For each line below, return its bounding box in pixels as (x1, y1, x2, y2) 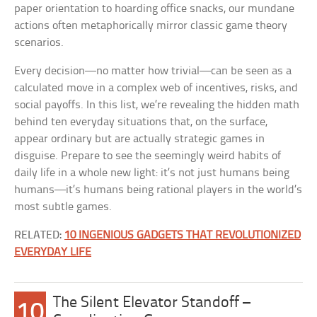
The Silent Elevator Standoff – (53, 295, 251, 311)
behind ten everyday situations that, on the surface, (14, 116, 268, 128)
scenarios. (14, 37, 64, 49)
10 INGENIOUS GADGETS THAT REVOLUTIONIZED (64, 229, 301, 241)
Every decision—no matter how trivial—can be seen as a (14, 65, 292, 77)
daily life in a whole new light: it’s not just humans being (14, 167, 290, 179)
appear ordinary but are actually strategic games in (14, 133, 265, 145)
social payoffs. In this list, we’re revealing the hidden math (14, 99, 300, 111)
